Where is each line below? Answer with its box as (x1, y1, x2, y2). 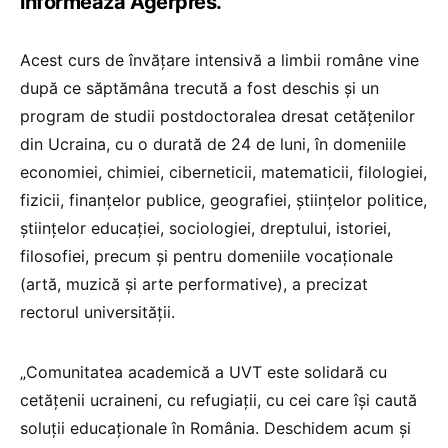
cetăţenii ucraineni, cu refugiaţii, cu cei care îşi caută (20, 390, 417, 411)
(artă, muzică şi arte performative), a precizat (20, 274, 368, 295)
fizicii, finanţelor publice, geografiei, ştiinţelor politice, (20, 190, 427, 211)
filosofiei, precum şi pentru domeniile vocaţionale (20, 246, 393, 267)
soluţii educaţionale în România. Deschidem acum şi (20, 418, 411, 439)
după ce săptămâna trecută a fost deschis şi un (20, 78, 379, 99)
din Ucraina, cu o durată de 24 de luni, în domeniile (20, 134, 406, 155)
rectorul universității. (20, 302, 175, 323)
